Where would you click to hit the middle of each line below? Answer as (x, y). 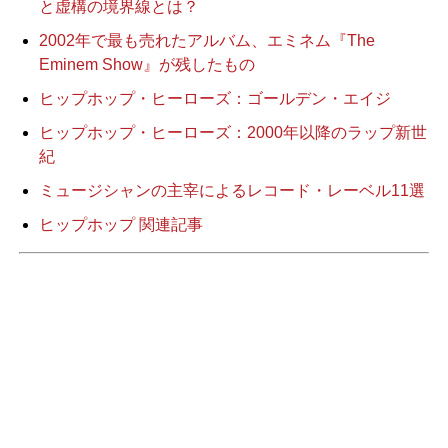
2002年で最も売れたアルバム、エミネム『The (206, 40)
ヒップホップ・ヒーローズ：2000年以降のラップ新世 (232, 132)
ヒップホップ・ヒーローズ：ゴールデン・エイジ (214, 98)
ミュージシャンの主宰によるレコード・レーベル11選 (231, 190)
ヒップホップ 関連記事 (120, 224)
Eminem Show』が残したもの (146, 64)
